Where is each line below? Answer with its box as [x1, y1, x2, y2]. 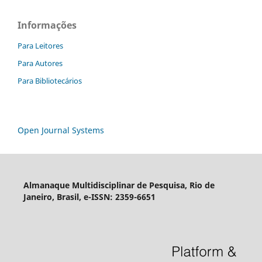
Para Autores [18, 58, 63, 69]
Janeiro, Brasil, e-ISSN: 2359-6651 [23, 191, 156, 203]
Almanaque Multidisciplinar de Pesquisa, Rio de [23, 180, 215, 191]
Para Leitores [18, 40, 63, 51]
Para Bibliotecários [18, 75, 82, 87]
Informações [18, 19, 77, 32]
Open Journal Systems [18, 125, 104, 136]
